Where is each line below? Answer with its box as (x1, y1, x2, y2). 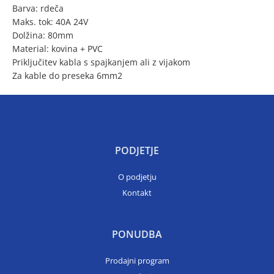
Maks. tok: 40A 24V (12, 16, 88, 28)
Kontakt (122, 187, 152, 198)
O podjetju (117, 171, 157, 182)
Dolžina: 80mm (12, 29, 73, 41)
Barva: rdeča (12, 2, 64, 14)
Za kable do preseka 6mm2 (12, 70, 122, 81)
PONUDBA (112, 228, 162, 241)
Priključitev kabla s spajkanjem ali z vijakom (12, 56, 190, 68)
